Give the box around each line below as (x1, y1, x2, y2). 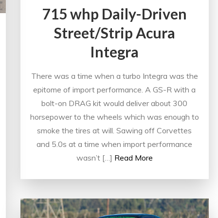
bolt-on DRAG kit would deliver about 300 (41, 98, 188, 108)
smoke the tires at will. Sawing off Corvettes (37, 125, 192, 135)
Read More (114, 152, 153, 163)
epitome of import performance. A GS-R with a (33, 84, 196, 94)
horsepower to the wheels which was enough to (30, 111, 199, 122)
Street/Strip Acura (54, 23, 175, 41)
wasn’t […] (76, 152, 112, 163)
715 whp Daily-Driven (42, 4, 187, 22)
